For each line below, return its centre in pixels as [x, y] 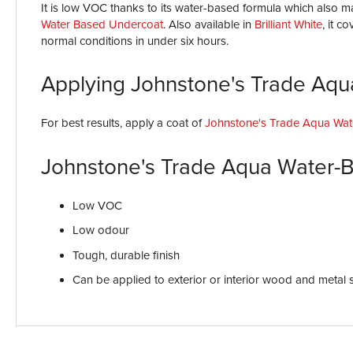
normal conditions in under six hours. [135, 41]
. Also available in [209, 24]
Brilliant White [288, 24]
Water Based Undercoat [102, 24]
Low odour [101, 230]
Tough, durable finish [126, 255]
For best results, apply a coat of [123, 123]
